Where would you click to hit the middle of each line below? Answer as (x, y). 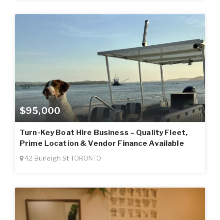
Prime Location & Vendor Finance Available (102, 143)
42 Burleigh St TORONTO (62, 158)
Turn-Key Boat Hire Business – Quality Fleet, (104, 132)
